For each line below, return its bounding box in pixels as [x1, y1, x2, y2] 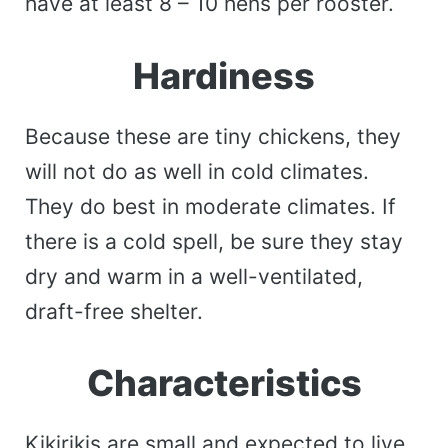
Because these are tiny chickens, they [25, 123, 401, 149]
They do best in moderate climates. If [25, 193, 396, 219]
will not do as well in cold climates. [25, 158, 369, 184]
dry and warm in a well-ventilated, [25, 263, 363, 289]
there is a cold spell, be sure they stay [25, 228, 403, 254]
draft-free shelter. [25, 298, 209, 324]
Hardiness [133, 53, 315, 98]
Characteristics [86, 361, 362, 406]
